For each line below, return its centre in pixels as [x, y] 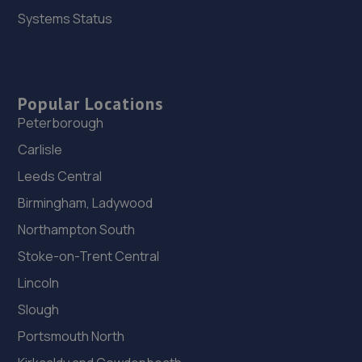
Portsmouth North [72, 337]
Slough [39, 310]
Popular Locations [91, 104]
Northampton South [77, 230]
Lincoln [39, 283]
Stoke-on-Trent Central [89, 257]
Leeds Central [60, 177]
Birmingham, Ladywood [86, 203]
